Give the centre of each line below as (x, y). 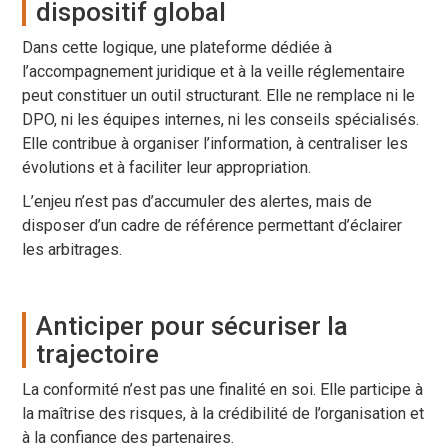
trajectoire (98, 354)
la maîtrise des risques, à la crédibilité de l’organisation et (223, 414)
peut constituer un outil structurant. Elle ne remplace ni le (219, 96)
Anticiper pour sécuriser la (192, 326)
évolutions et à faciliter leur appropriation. (167, 168)
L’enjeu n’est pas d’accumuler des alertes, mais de (197, 202)
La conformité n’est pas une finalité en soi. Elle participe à (223, 390)
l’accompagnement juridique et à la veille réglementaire (214, 72)
